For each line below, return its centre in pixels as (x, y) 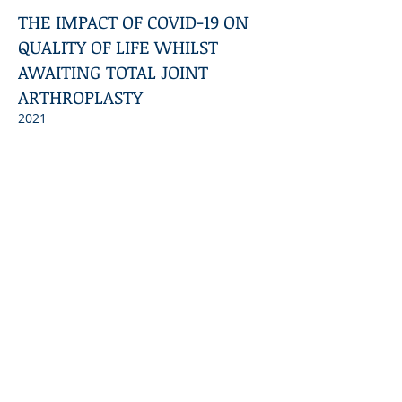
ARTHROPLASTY (80, 97)
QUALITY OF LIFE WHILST (118, 47)
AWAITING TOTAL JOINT (113, 72)
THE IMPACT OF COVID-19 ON (133, 22)
